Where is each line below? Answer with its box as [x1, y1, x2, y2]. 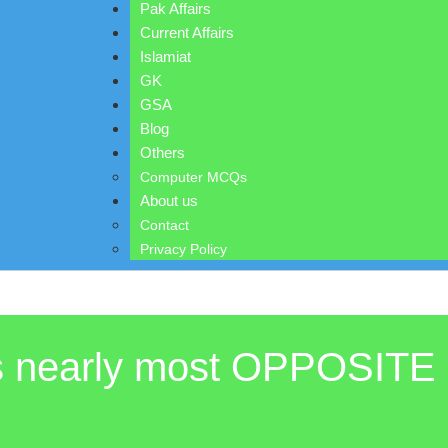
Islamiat [140, 48, 192, 65]
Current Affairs [140, 24, 235, 41]
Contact [140, 217, 190, 233]
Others [140, 144, 186, 161]
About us [140, 192, 199, 209]
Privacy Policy [140, 241, 228, 257]
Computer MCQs [140, 169, 248, 185]
